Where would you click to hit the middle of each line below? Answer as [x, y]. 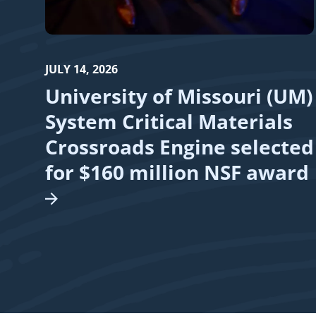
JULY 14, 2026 [81, 69]
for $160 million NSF [146, 172]
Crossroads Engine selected [180, 146]
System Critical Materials [169, 121]
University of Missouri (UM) [179, 96]
